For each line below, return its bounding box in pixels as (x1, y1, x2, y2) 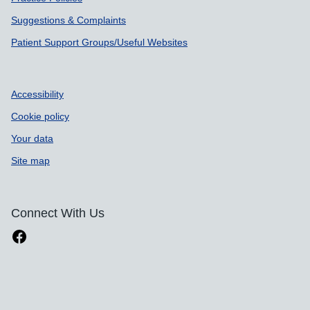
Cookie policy (11, 111, 69, 121)
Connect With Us (11, 207, 104, 219)
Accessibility (11, 89, 64, 99)
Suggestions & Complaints (11, 15, 126, 25)
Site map (11, 156, 50, 165)
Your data (11, 134, 53, 143)
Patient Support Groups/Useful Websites (11, 37, 188, 47)
